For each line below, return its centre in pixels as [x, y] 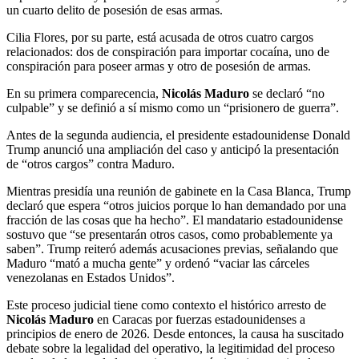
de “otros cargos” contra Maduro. [91, 164]
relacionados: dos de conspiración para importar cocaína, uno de [168, 52]
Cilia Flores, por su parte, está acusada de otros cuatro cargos [160, 38]
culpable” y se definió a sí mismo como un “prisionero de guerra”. [173, 108]
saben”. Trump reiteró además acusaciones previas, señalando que [172, 249]
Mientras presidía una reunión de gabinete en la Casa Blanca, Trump [179, 192]
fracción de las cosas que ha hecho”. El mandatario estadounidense [175, 220]
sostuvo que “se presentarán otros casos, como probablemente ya [169, 235]
